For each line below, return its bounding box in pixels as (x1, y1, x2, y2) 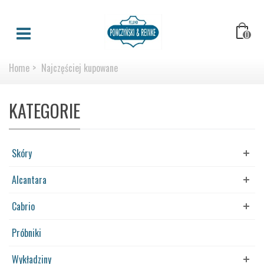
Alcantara (12, 173, 47, 187)
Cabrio (12, 199, 35, 213)
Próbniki (12, 226, 41, 240)
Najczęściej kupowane (41, 61, 118, 75)
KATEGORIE (9, 97, 80, 124)
